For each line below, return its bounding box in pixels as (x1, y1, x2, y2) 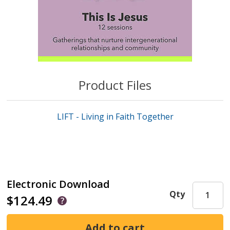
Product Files (79, 76, 151, 93)
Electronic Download (7, 177, 110, 191)
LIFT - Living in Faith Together (56, 111, 174, 123)
